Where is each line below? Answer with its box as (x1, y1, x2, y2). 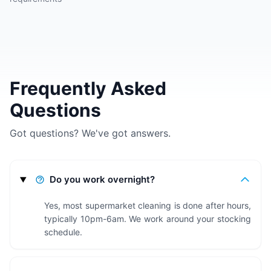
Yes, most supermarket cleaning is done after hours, (44, 200, 251, 211)
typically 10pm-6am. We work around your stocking (44, 214, 251, 224)
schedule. (44, 227, 82, 238)
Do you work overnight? (49, 174, 155, 186)
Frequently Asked (10, 77, 166, 100)
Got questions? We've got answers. (10, 127, 171, 140)
